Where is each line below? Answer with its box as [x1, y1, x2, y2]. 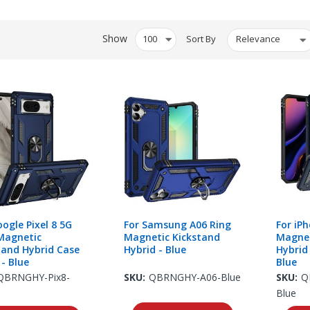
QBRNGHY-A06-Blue [149, 270, 241, 284]
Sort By [186, 33, 216, 46]
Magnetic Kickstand [124, 230, 221, 244]
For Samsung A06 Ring [124, 217, 232, 231]
